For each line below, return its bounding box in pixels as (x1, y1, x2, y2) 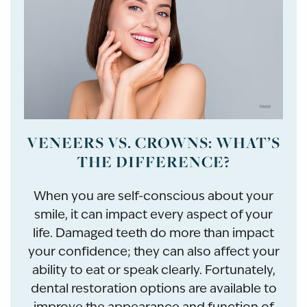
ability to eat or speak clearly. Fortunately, (32, 262, 275, 278)
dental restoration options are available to (30, 280, 277, 297)
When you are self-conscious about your (34, 188, 273, 204)
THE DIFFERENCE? (77, 151, 230, 173)
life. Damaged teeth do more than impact (33, 225, 274, 241)
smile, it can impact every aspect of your (34, 206, 273, 223)
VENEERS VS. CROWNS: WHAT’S (27, 132, 280, 153)
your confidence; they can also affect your (27, 243, 280, 260)
